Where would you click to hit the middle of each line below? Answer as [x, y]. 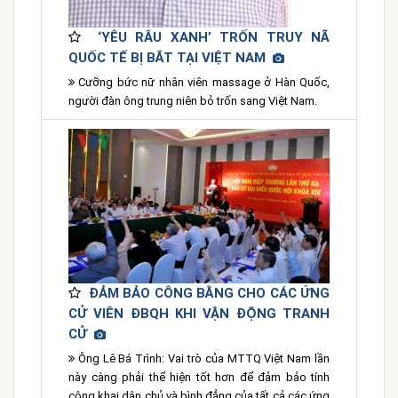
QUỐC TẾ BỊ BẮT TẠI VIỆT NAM [171, 58]
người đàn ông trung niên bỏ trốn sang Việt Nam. [193, 101]
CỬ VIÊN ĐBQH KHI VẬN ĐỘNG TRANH [199, 314]
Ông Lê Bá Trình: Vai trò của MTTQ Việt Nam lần [202, 359]
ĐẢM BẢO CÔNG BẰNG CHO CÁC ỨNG [209, 294]
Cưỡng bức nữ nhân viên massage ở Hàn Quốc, [202, 83]
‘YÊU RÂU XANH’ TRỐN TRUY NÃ [214, 38]
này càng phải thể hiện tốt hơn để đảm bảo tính [199, 378]
